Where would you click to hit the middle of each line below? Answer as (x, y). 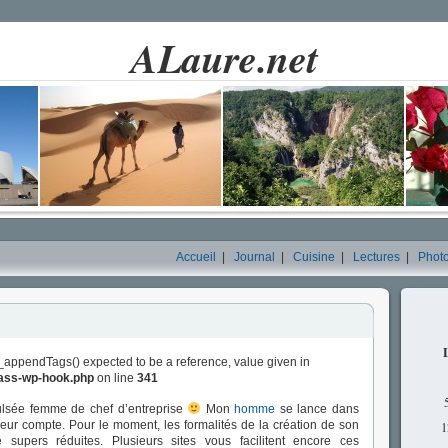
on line (115, 378)
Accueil (196, 257)
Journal (254, 257)
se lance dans (317, 409)
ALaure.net (224, 58)
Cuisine (314, 257)
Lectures (376, 257)
